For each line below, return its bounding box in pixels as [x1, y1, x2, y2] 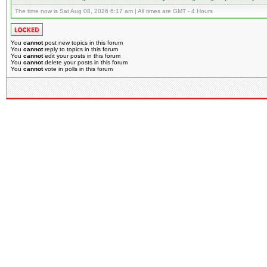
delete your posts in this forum [43, 59, 128, 66]
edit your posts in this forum [43, 52, 120, 59]
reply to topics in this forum [43, 46, 118, 52]
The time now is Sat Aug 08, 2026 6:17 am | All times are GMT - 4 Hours [15, 8, 213, 14]
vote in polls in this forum [43, 66, 113, 72]
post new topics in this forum [43, 39, 123, 46]
